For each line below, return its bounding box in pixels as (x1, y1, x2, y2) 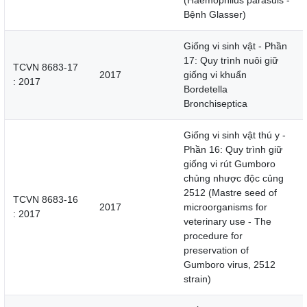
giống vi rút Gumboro (184, 158, 275, 170)
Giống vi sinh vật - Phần (184, 40, 287, 52)
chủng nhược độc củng (184, 173, 284, 184)
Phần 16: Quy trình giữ (184, 144, 282, 156)
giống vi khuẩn (184, 69, 247, 81)
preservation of (184, 245, 249, 256)
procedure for (184, 230, 243, 242)
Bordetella (184, 84, 228, 95)
